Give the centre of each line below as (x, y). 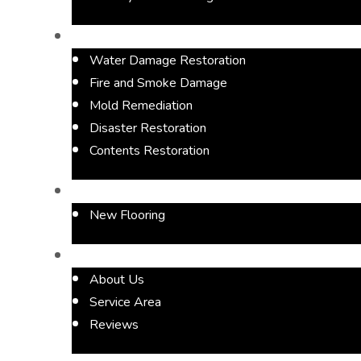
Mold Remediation (141, 105)
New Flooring (128, 215)
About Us (117, 279)
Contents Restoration (150, 150)
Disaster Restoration (148, 128)
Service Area (126, 302)
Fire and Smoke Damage (159, 83)
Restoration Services (125, 37)
